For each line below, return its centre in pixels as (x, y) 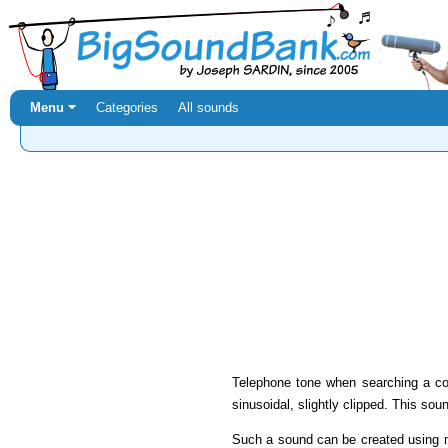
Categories (127, 107)
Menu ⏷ (53, 107)
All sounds (208, 107)
